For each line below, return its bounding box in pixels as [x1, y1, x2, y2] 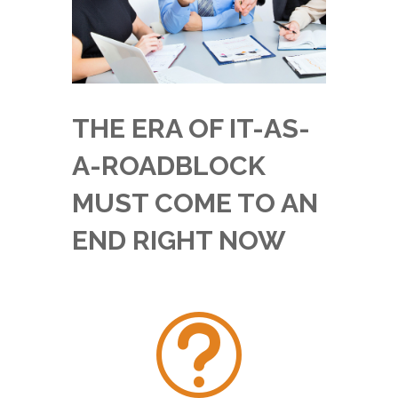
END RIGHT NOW [71, 225, 286, 257]
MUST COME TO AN [71, 187, 318, 219]
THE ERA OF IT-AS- [71, 113, 310, 145]
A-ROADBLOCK [71, 150, 266, 182]
